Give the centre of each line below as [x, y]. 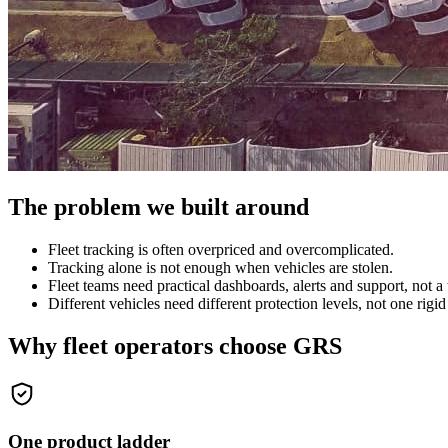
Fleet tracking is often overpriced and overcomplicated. [221, 250]
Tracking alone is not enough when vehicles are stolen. [220, 268]
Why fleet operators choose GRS [175, 346]
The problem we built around [158, 207]
